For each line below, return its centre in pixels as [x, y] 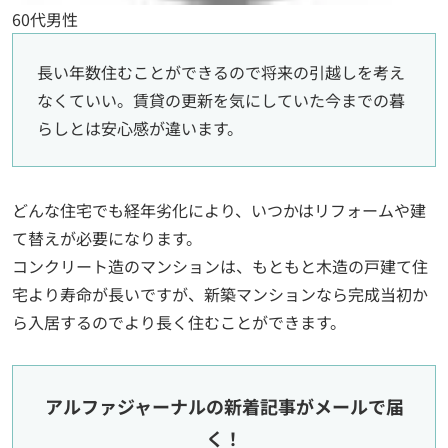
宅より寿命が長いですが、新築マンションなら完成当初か [220, 293]
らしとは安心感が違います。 [140, 127]
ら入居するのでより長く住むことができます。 [179, 321]
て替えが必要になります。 [107, 237]
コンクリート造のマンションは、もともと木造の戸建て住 [220, 265]
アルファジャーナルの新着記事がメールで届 [224, 405]
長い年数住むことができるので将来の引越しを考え [221, 71]
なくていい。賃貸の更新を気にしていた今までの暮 [221, 99]
